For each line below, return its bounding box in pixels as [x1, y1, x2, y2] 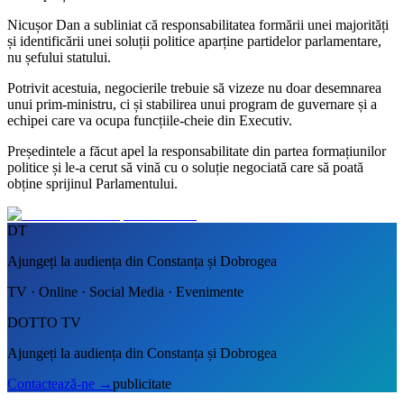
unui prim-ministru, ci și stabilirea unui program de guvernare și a [7, 96, 377, 112]
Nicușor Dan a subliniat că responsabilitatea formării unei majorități [7, 16, 389, 32]
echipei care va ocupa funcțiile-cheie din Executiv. [7, 112, 292, 128]
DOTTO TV [7, 314, 81, 330]
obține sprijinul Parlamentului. [7, 175, 178, 191]
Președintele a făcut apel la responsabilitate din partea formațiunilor [7, 142, 386, 159]
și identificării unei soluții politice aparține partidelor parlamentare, [7, 32, 381, 49]
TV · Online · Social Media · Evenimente [7, 283, 243, 299]
